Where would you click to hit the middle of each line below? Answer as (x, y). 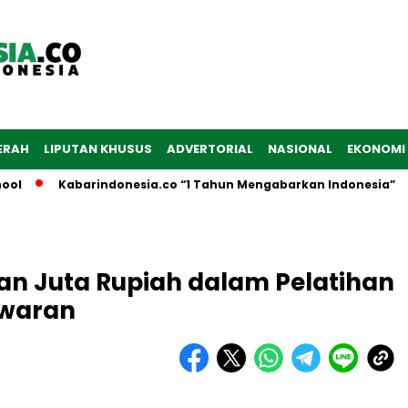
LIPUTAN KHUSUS (98, 149)
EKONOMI (376, 149)
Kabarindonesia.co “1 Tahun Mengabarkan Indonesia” (196, 184)
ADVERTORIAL (210, 149)
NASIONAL (300, 149)
